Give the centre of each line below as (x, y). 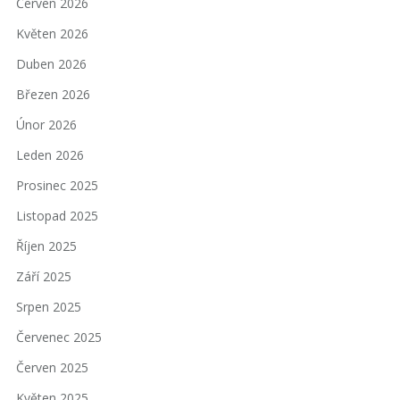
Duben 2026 (51, 64)
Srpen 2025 (49, 307)
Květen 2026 (52, 34)
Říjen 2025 (46, 246)
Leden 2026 (50, 155)
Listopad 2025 (57, 216)
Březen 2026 (53, 95)
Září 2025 (44, 277)
